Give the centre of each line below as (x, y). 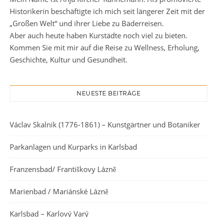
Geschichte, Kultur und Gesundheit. (69, 60)
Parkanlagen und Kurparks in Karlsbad (73, 147)
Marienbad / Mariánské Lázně (59, 192)
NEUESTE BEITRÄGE (108, 93)
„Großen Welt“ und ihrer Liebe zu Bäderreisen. (87, 23)
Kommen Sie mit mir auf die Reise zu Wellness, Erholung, (105, 48)
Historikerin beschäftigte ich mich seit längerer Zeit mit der (107, 11)
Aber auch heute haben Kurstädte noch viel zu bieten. (99, 36)
